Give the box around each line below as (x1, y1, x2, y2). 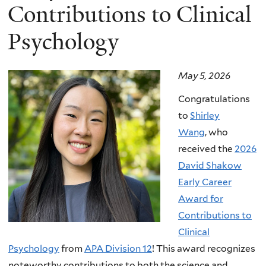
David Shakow (178, 160, 242, 172)
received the (178, 143, 235, 155)
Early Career (178, 176, 232, 188)
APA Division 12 (84, 243, 152, 255)
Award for (178, 193, 223, 205)
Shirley (190, 110, 220, 122)
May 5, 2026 (178, 69, 230, 81)
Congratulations (178, 93, 250, 105)
